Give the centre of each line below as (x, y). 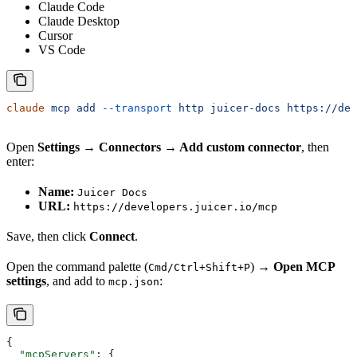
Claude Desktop (79, 22)
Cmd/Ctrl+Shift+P (199, 268)
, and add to (77, 281)
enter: (20, 162)
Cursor (55, 36)
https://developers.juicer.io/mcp (175, 207)
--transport (134, 108)
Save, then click (48, 237)
